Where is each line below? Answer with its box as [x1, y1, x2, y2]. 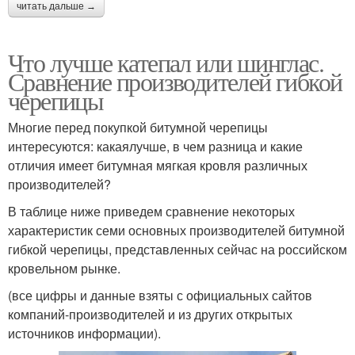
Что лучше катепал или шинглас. [8, 45, 323, 80]
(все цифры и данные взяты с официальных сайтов [8, 286, 312, 305]
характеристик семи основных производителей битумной [8, 221, 345, 240]
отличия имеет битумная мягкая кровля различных [8, 156, 307, 175]
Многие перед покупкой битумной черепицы [8, 118, 268, 137]
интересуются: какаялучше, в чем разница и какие [8, 137, 303, 156]
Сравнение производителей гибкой [8, 64, 342, 99]
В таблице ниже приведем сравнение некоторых [8, 202, 295, 221]
